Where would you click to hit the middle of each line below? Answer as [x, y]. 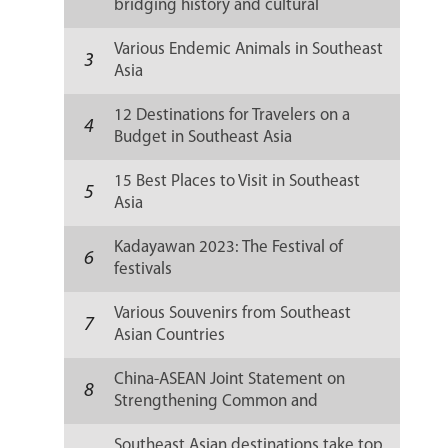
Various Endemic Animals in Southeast [249, 49]
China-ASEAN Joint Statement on [230, 379]
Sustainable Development [206, 423]
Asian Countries [170, 335]
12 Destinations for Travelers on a [232, 115]
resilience [149, 27]
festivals [143, 269]
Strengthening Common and [216, 401]
